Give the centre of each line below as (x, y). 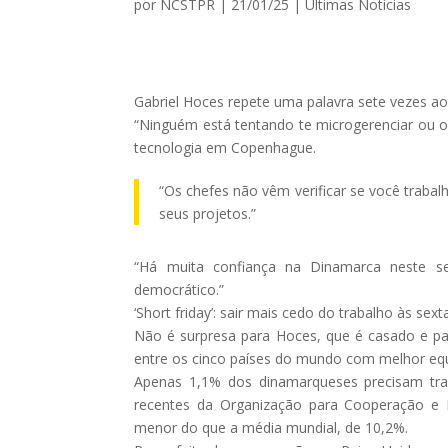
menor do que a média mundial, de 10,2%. (271, 427)
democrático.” (179, 289)
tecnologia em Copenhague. (225, 147)
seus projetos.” (208, 213)
